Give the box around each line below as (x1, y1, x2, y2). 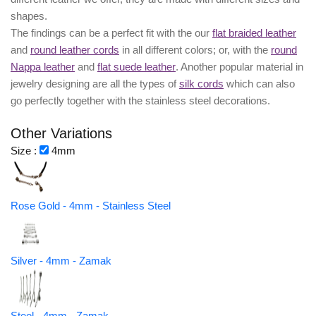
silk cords (179, 78, 224, 90)
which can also (224, 78, 295, 90)
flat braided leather (212, 27, 296, 39)
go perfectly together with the (11, 95, 145, 107)
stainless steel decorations (145, 95, 267, 107)
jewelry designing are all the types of (11, 78, 179, 90)
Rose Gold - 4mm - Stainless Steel (11, 200, 171, 212)
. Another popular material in (176, 61, 303, 73)
